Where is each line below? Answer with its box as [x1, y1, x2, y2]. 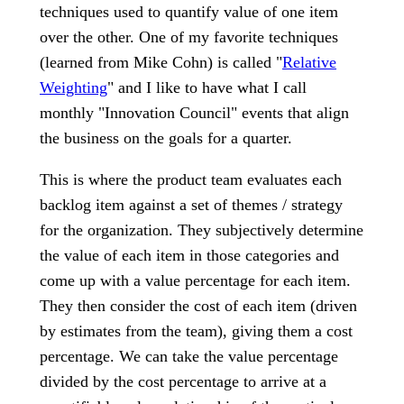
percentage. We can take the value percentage [40, 347, 338, 365]
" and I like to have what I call [107, 78, 307, 96]
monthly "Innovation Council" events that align [40, 104, 349, 122]
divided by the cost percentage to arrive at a [40, 372, 326, 390]
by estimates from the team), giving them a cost [40, 322, 353, 340]
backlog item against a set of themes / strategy [40, 196, 343, 214]
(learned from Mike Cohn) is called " [40, 53, 282, 71]
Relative [282, 53, 336, 71]
